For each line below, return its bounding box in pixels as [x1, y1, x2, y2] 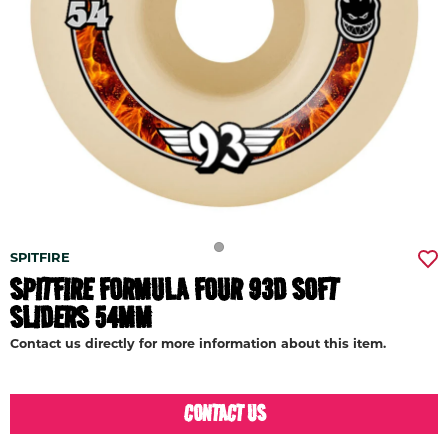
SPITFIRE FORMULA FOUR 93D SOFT [10, 269, 339, 309]
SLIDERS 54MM [10, 297, 152, 337]
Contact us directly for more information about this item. [10, 339, 386, 351]
